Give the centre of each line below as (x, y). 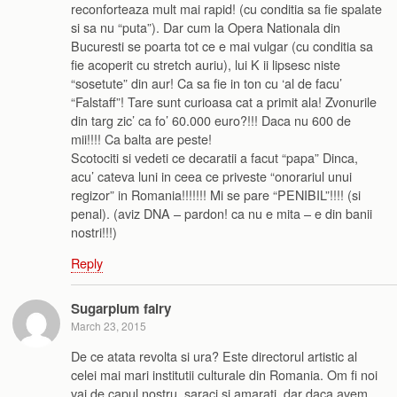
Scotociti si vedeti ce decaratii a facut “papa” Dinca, (214, 157)
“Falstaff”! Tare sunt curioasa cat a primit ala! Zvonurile (224, 101)
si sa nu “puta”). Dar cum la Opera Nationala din (206, 27)
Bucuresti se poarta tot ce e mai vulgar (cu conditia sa (222, 45)
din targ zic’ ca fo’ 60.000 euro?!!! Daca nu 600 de (211, 120)
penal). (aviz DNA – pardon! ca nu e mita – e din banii (222, 213)
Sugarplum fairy (121, 309)
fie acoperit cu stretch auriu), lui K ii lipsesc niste (206, 64)
